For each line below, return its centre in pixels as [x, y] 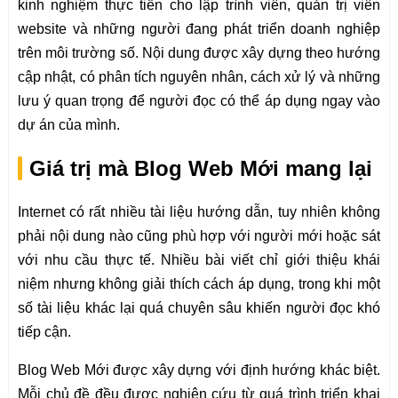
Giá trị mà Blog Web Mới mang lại [200, 168]
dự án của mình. [68, 125]
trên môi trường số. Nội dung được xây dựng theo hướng [199, 53]
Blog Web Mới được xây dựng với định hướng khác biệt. [199, 370]
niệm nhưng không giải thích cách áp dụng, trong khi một [199, 283]
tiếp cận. [44, 331]
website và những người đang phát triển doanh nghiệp [199, 29]
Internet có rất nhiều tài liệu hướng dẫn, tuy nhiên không [199, 211]
